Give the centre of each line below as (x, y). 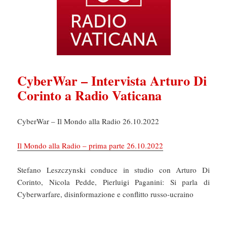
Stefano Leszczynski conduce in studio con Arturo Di (113, 169)
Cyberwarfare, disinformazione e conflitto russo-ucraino (106, 194)
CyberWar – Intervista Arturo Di (112, 80)
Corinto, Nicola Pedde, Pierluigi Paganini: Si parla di (113, 182)
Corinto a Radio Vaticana (90, 95)
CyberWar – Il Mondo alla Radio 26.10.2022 (88, 121)
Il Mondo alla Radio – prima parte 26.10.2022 (90, 145)
